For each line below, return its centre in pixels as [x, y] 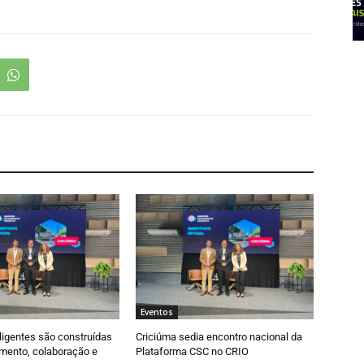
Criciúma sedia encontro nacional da [219, 336]
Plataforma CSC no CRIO [193, 351]
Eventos [157, 312]
